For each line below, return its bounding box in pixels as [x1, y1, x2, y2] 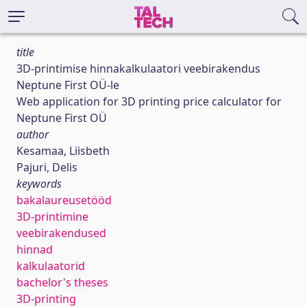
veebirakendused [16, 225, 106, 241]
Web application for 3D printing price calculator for [16, 94, 282, 109]
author [16, 127, 49, 142]
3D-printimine [16, 209, 88, 224]
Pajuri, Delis [16, 160, 77, 175]
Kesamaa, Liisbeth [16, 143, 110, 158]
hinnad [16, 242, 53, 257]
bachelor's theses [16, 275, 108, 290]
